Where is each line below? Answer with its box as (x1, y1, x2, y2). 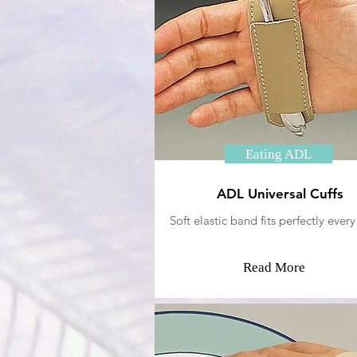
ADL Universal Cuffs (212, 186, 343, 202)
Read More (242, 260, 305, 275)
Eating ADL (245, 147, 312, 162)
